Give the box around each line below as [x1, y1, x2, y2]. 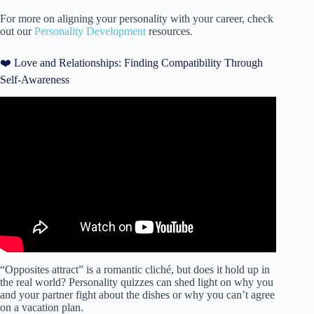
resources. [146, 25, 193, 38]
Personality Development [34, 25, 146, 38]
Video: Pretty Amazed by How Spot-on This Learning [20, 116, 257, 128]
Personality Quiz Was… [86, 128, 191, 141]
